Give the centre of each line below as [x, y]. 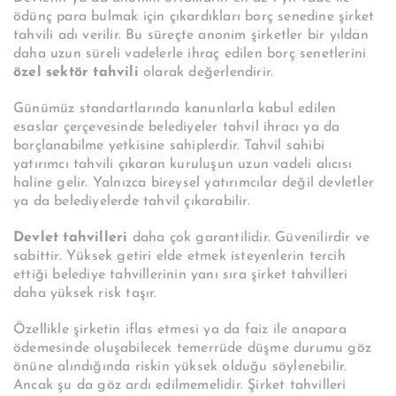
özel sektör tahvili [76, 73]
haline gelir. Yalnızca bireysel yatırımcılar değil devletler [194, 183]
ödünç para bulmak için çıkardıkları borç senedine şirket [194, 17]
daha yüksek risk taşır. [85, 294]
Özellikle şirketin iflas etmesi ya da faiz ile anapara [180, 330]
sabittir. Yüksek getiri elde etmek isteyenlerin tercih [179, 257]
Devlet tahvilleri [71, 238]
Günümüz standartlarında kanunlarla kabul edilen [175, 109]
